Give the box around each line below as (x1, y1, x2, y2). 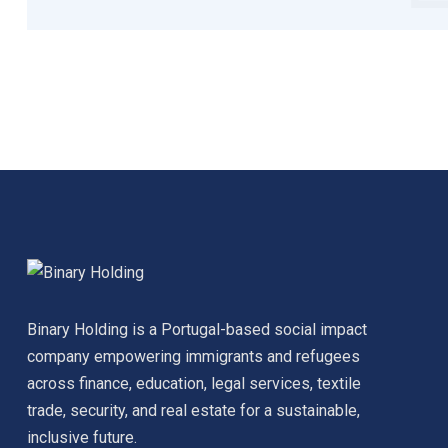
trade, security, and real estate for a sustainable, (27, 401, 360, 421)
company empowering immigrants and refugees (27, 347, 360, 367)
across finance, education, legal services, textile (27, 374, 361, 394)
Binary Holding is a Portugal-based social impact (27, 320, 367, 340)
